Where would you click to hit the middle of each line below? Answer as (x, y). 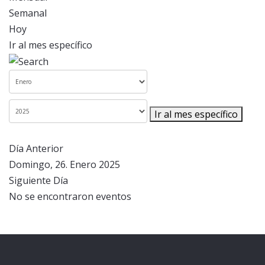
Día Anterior (36, 149)
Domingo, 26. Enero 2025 (64, 165)
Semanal (28, 13)
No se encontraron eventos (70, 197)
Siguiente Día (38, 181)
